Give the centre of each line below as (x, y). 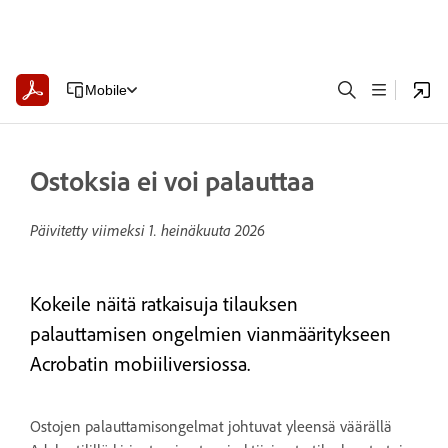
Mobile (105, 89)
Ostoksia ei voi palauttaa (172, 181)
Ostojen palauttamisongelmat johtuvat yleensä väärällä (211, 426)
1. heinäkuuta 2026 (207, 230)
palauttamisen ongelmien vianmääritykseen (210, 334)
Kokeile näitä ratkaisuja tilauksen (164, 304)
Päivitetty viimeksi (89, 230)
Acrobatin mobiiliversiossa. (140, 364)
